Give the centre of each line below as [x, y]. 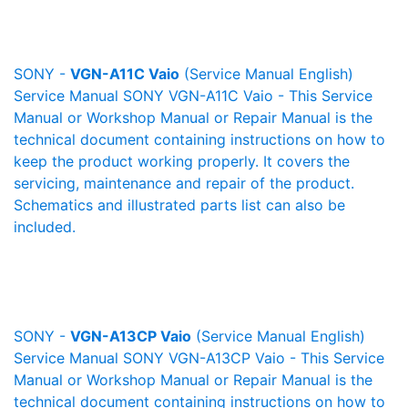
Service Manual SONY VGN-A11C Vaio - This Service [193, 96]
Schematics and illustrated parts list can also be [179, 205]
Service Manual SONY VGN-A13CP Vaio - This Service [199, 358]
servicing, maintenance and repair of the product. [184, 183]
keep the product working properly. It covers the [182, 161]
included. [45, 227]
